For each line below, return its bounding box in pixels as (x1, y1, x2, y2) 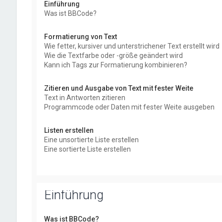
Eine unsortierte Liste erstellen (44, 136, 139, 144)
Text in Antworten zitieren (44, 94, 125, 102)
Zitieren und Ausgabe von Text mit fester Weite (44, 84, 193, 92)
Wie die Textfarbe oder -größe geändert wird (44, 52, 183, 59)
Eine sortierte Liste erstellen (44, 145, 131, 153)
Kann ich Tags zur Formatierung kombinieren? (44, 61, 187, 69)
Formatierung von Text (44, 33, 117, 41)
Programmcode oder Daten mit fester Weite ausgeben (44, 103, 215, 111)
